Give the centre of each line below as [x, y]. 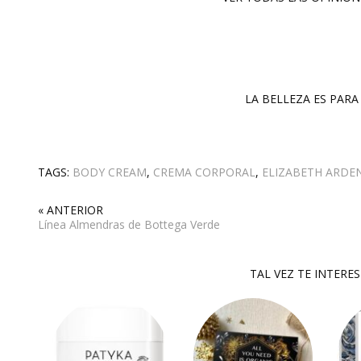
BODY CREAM [110, 172]
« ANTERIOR [71, 210]
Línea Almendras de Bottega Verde [129, 224]
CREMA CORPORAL [204, 172]
